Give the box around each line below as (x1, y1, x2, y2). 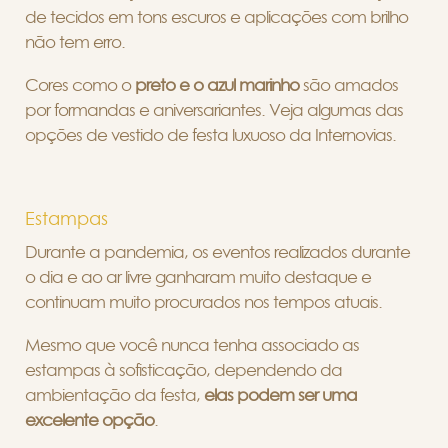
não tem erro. (25, 33, 129, 51)
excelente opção (25, 411, 154, 429)
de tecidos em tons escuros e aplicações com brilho (25, 8, 408, 26)
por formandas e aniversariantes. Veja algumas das (25, 101, 403, 119)
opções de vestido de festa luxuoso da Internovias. (25, 126, 400, 144)
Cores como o (25, 76, 135, 94)
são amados (303, 76, 398, 94)
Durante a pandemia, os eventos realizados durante (25, 243, 410, 261)
